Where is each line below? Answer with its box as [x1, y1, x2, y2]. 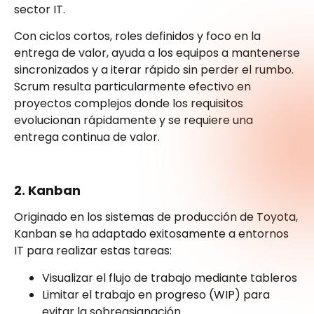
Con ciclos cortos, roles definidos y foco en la [14, 28, 261, 45]
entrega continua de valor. [14, 129, 160, 146]
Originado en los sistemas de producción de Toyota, [14, 209, 298, 226]
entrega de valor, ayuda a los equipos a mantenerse [14, 45, 300, 62]
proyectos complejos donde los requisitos [14, 95, 243, 112]
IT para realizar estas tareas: [14, 243, 172, 259]
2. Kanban [14, 182, 83, 200]
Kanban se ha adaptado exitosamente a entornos [14, 226, 289, 243]
